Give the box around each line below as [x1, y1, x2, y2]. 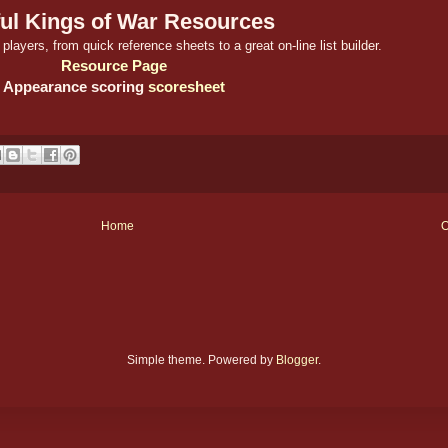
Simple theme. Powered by [127, 353, 276, 368]
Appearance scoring [3, 77, 148, 95]
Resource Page [61, 56, 167, 74]
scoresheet [148, 77, 225, 95]
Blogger [276, 353, 318, 368]
